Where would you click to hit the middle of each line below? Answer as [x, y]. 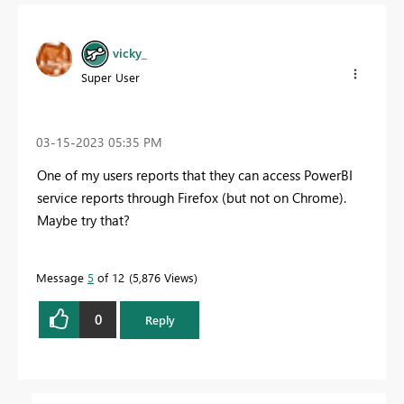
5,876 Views [163, 277]
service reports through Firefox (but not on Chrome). [192, 197]
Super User [110, 78]
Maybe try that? [83, 220]
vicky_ [130, 53]
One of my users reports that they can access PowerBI [195, 174]
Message [62, 277]
